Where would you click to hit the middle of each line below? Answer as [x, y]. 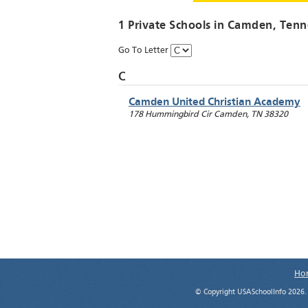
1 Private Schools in [173, 26]
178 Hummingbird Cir [170, 115]
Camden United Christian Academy [214, 103]
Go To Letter [144, 51]
